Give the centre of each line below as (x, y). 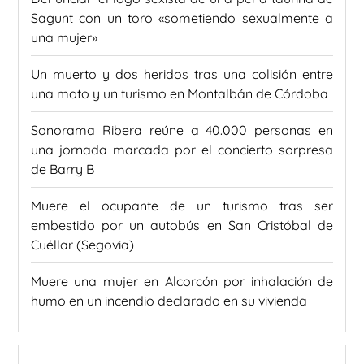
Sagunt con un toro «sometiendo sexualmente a (182, 17)
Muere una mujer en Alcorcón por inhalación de (182, 281)
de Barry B (63, 169)
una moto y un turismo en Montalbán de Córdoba (180, 93)
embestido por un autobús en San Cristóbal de (182, 225)
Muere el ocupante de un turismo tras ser (182, 205)
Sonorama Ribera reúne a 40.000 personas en (182, 130)
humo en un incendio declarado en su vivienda (169, 300)
